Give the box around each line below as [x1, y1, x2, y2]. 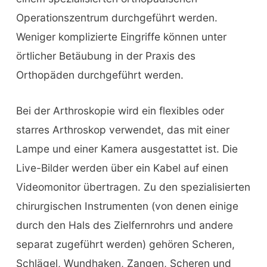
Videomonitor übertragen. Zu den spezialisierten [15, 181, 250, 193]
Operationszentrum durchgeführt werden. [15, 11, 218, 24]
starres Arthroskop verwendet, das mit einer [15, 123, 229, 136]
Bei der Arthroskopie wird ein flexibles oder [15, 104, 224, 117]
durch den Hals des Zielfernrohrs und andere [15, 219, 233, 231]
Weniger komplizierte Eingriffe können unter [15, 30, 226, 44]
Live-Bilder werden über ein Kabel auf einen [15, 162, 228, 174]
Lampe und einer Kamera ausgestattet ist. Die [15, 142, 238, 155]
